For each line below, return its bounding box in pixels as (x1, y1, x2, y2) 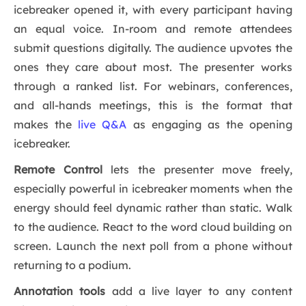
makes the (14, 117, 79, 132)
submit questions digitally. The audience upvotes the (14, 41, 292, 55)
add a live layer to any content (105, 284, 292, 298)
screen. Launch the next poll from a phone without (14, 239, 292, 253)
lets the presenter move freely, (102, 163, 293, 177)
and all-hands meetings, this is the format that (14, 98, 292, 113)
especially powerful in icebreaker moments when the (14, 182, 292, 196)
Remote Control (14, 163, 102, 177)
